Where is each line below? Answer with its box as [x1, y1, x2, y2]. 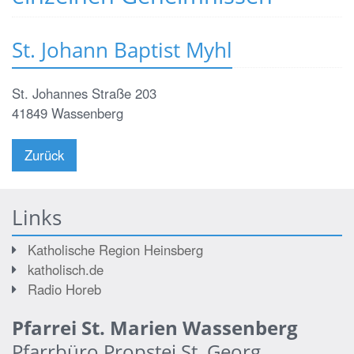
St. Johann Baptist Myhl [12, 36, 232, 65]
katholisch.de [28, 260, 104, 280]
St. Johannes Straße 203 [12, 84, 156, 104]
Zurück [24, 145, 64, 165]
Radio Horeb [28, 280, 101, 299]
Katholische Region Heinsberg [28, 240, 203, 260]
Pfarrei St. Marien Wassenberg [12, 314, 298, 341]
